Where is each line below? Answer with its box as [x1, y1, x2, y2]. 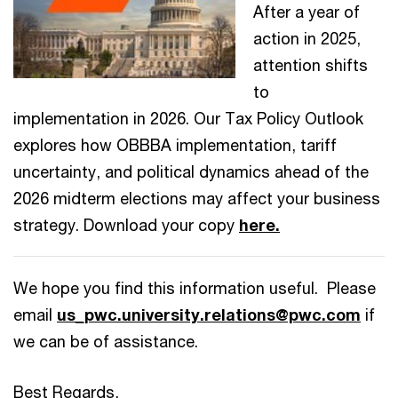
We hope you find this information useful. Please [13, 277, 376, 298]
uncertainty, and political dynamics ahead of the [13, 161, 369, 181]
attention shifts [253, 54, 368, 75]
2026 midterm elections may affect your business [13, 187, 380, 208]
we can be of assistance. [13, 330, 198, 351]
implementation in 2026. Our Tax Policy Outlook [13, 107, 363, 128]
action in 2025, [253, 28, 361, 48]
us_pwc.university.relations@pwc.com [57, 304, 361, 324]
